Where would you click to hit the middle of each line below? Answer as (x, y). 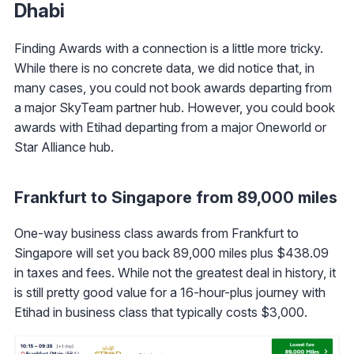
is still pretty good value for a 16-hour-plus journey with (170, 293)
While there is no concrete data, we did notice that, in (164, 68)
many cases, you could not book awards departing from (173, 88)
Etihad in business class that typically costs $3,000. (161, 313)
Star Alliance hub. (64, 147)
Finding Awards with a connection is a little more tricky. (169, 49)
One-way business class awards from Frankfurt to (156, 233)
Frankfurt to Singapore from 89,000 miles (176, 198)
